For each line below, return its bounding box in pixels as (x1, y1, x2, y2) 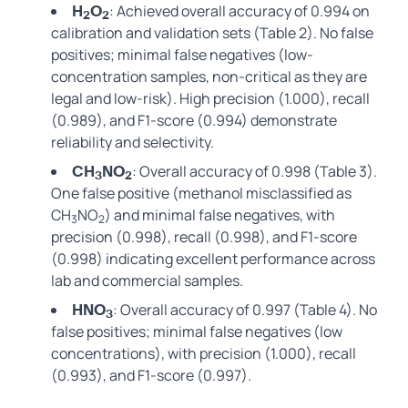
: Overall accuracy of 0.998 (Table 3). (132, 161, 377, 182)
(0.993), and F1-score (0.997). (51, 365, 251, 386)
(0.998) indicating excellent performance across (51, 249, 375, 270)
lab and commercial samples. (51, 270, 243, 291)
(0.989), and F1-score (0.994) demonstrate (51, 110, 337, 131)
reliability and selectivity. (51, 132, 214, 153)
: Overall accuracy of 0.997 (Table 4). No (113, 300, 377, 321)
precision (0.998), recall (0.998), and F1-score (51, 227, 357, 248)
